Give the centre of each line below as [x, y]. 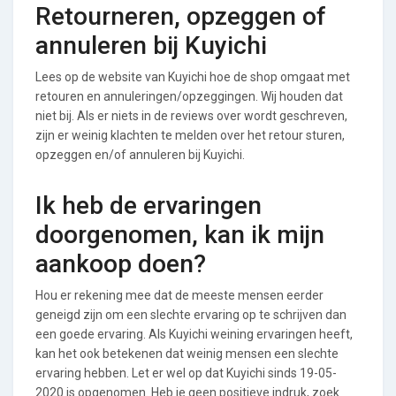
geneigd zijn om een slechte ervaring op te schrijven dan [191, 314]
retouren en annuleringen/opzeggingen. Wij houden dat [189, 96]
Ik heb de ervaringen [148, 205]
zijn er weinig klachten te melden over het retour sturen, [190, 135]
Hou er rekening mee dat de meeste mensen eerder [179, 295]
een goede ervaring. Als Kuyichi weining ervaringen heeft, [194, 334]
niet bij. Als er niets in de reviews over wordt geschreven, [191, 115]
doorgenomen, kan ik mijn [180, 234]
